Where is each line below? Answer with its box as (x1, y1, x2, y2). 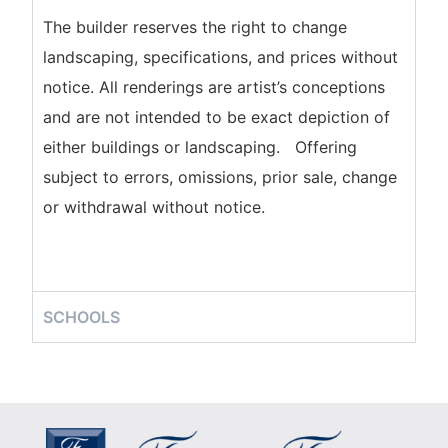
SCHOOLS (43, 306, 121, 327)
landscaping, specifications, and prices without (43, 46, 399, 67)
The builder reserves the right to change (43, 16, 348, 37)
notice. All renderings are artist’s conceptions (43, 76, 386, 97)
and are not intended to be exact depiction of (43, 106, 391, 127)
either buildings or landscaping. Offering (43, 136, 358, 157)
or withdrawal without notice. (43, 196, 266, 217)
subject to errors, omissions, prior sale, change (43, 166, 398, 187)
